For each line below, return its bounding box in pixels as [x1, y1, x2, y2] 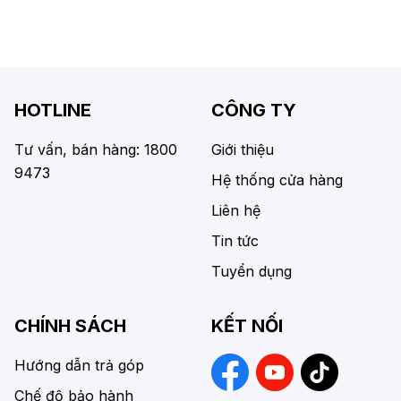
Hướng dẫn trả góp [14, 356, 144, 375]
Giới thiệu [211, 141, 274, 159]
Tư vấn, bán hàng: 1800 [14, 141, 177, 159]
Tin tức [211, 232, 259, 251]
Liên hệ [211, 201, 260, 220]
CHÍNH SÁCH [14, 315, 126, 337]
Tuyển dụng [211, 262, 292, 281]
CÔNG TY [211, 99, 296, 122]
